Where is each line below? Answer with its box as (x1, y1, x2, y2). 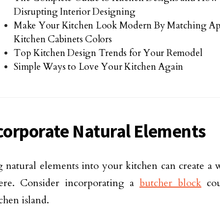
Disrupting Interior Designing (14, 5, 136, 18)
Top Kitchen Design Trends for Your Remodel (14, 46, 202, 59)
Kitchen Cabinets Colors (14, 32, 112, 46)
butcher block (139, 176, 201, 190)
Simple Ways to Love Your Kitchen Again (14, 60, 184, 73)
